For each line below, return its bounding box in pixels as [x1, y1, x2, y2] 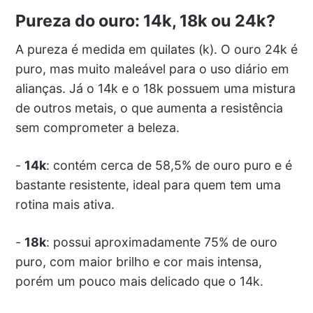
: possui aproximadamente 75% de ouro [45, 234, 277, 249]
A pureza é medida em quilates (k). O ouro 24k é [15, 41, 298, 57]
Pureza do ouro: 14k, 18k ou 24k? [15, 10, 275, 31]
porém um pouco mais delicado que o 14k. [15, 273, 263, 289]
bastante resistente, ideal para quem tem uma [15, 177, 281, 192]
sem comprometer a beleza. [15, 119, 180, 135]
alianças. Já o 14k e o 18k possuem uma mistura [15, 80, 296, 96]
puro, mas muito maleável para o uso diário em [15, 61, 289, 76]
